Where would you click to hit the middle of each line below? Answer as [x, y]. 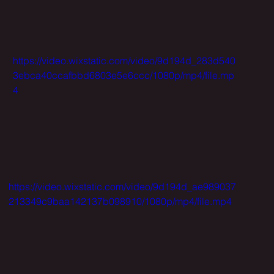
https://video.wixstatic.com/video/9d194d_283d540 [124, 61]
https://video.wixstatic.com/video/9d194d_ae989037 [122, 186]
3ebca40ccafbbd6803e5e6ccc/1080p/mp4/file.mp [124, 75]
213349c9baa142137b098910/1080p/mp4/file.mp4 [120, 201]
